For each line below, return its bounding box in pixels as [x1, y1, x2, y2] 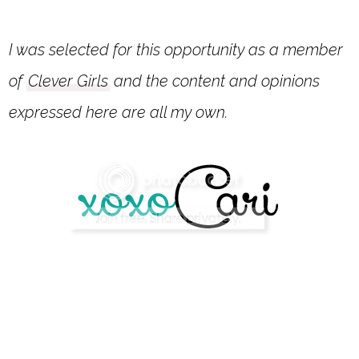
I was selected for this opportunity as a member [9, 40, 344, 60]
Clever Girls [28, 71, 109, 91]
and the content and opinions [110, 71, 321, 91]
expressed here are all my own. [9, 103, 229, 123]
